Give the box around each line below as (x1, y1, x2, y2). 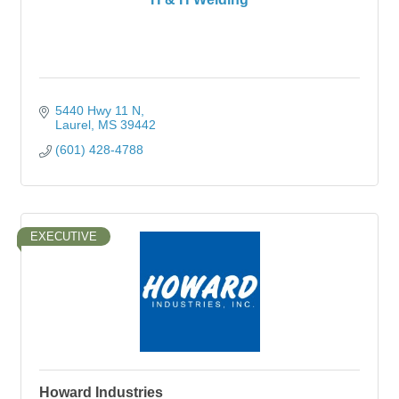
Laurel (54, 118, 91, 132)
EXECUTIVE (30, 230, 97, 243)
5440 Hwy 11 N (54, 103, 141, 118)
